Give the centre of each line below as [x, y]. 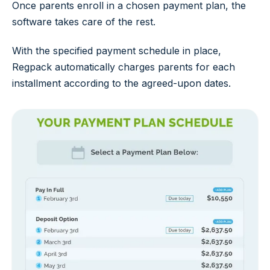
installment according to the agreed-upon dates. [121, 83]
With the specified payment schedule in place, [117, 51]
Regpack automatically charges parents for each [124, 67]
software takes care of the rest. [84, 22]
